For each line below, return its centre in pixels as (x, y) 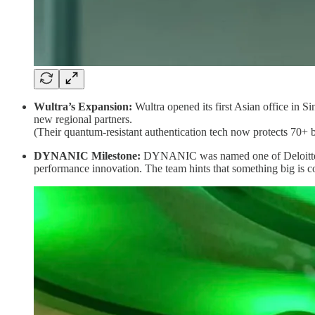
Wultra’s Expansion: (83, 107)
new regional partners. (83, 120)
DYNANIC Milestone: (89, 156)
